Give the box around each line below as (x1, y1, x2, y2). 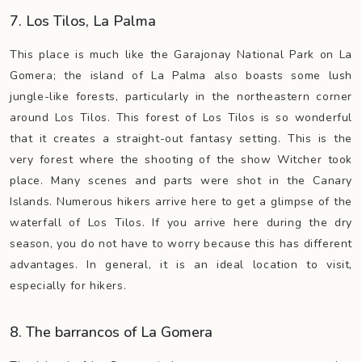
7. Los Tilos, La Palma (10, 11, 156, 31)
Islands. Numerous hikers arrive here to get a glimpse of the (10, 194, 352, 209)
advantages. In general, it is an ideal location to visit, (10, 257, 352, 272)
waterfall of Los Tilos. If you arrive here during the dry (10, 215, 352, 230)
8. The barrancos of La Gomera (10, 322, 217, 342)
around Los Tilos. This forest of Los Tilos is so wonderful (10, 110, 352, 125)
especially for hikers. (10, 278, 130, 293)
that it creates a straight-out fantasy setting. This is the (10, 131, 352, 146)
